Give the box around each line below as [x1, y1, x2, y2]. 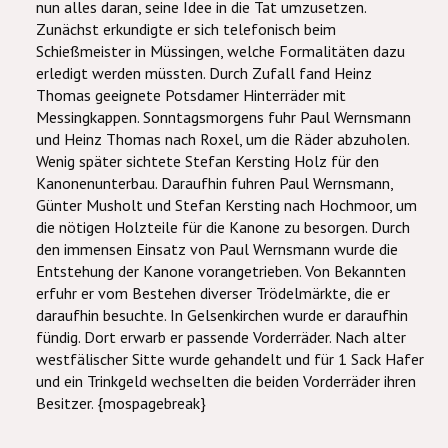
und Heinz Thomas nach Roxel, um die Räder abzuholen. [36, 129, 409, 149]
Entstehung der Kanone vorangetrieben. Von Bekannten [36, 261, 406, 281]
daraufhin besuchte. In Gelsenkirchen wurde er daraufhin [36, 305, 408, 325]
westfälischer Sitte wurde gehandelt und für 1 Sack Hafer [36, 349, 424, 369]
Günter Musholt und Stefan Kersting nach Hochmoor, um [36, 195, 417, 215]
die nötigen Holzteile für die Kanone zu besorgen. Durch [36, 217, 410, 237]
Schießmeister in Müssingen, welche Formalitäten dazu [36, 41, 405, 61]
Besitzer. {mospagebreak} [36, 393, 206, 413]
